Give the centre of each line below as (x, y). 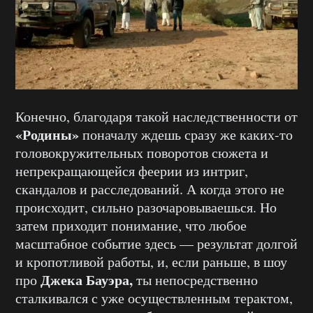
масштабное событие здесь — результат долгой (156, 243)
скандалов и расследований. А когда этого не (150, 189)
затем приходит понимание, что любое (131, 225)
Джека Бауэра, (87, 279)
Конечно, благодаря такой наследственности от (156, 116)
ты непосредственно (195, 279)
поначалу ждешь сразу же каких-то (186, 134)
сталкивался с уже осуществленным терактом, (154, 298)
